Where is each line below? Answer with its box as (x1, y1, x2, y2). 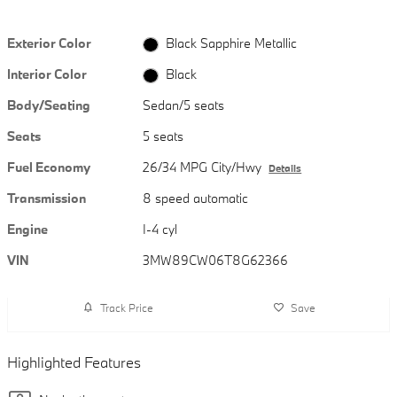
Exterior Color (7, 35, 91, 51)
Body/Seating (7, 97, 90, 114)
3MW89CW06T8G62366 (143, 252, 289, 269)
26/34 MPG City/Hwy (143, 159, 262, 176)
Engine (7, 221, 48, 238)
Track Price (99, 300, 153, 315)
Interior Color (7, 66, 87, 83)
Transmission (7, 190, 86, 207)
